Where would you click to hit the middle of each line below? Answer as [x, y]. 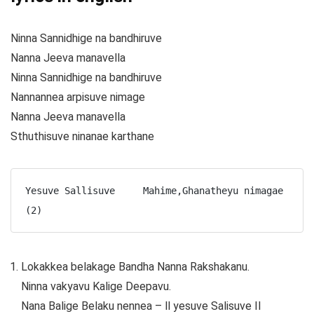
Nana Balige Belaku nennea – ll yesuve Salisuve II [141, 306]
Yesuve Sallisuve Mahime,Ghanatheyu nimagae [154, 190]
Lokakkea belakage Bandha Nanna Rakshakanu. [135, 266]
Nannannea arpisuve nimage [78, 97]
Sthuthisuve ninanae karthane [82, 137]
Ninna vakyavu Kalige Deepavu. [96, 286]
